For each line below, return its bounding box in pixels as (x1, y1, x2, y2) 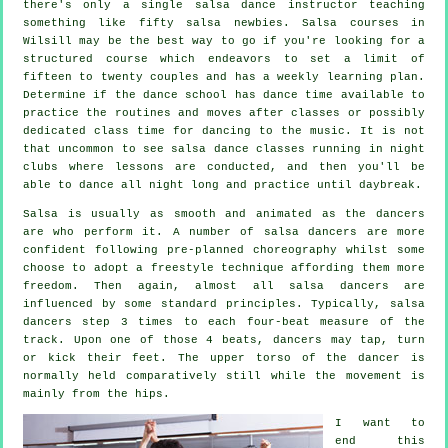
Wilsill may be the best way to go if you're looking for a (23, 35, 425, 48)
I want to (335, 417, 425, 430)
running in (305, 143, 391, 156)
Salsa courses (302, 17, 399, 30)
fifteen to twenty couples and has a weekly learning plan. (23, 71, 425, 84)
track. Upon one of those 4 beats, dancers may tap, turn (23, 334, 425, 347)
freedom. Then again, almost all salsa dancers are (23, 280, 425, 293)
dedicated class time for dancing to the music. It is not (23, 125, 425, 138)
